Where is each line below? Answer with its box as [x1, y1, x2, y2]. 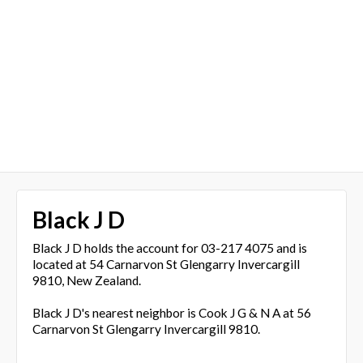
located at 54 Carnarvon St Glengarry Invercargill [32, 256, 300, 271]
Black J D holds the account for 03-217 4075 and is [32, 240, 307, 255]
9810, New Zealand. [32, 272, 141, 288]
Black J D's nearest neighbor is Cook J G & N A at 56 [32, 305, 311, 320]
